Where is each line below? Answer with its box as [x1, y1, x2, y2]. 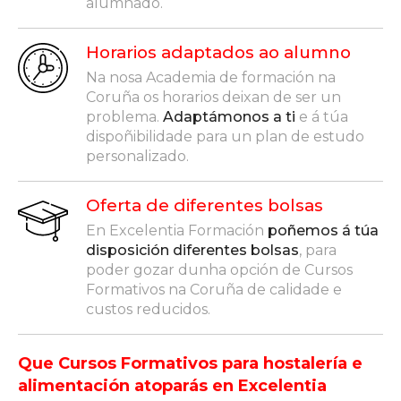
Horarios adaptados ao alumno [86, 41, 351, 63]
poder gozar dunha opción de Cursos [86, 260, 353, 278]
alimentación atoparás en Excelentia [18, 375, 327, 396]
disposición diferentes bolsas [86, 241, 299, 259]
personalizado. [86, 147, 189, 165]
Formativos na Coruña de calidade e [86, 280, 342, 298]
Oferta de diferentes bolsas [86, 194, 323, 216]
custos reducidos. [86, 300, 210, 318]
